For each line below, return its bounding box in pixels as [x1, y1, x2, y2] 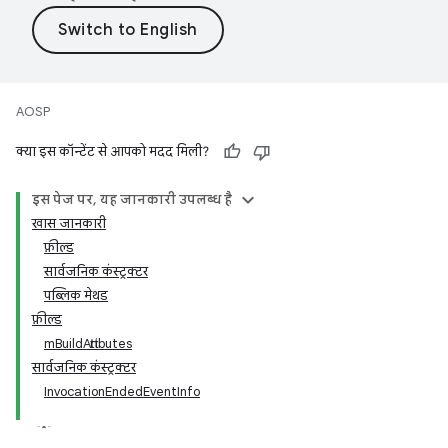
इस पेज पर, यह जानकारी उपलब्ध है [32, 191, 232, 208]
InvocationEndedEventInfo [44, 383, 200, 400]
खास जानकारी [32, 215, 106, 232]
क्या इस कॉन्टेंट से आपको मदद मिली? [16, 143, 209, 160]
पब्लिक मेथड [44, 287, 108, 304]
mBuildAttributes [44, 335, 132, 352]
